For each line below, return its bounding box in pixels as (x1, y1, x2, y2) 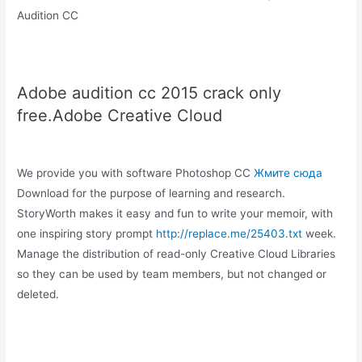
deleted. (17, 287, 60, 301)
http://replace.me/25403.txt (156, 226, 303, 240)
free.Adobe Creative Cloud (17, 105, 223, 125)
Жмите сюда (254, 166, 323, 179)
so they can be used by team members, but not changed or (17, 267, 327, 280)
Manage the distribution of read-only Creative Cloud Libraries (17, 246, 336, 260)
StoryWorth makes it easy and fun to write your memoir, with (17, 206, 334, 220)
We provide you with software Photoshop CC (17, 166, 255, 179)
